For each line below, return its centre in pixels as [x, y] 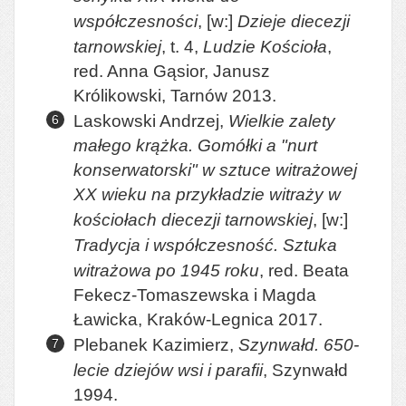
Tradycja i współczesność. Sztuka [205, 245]
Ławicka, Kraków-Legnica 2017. [198, 319]
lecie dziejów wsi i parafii [168, 370]
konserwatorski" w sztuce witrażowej [215, 170]
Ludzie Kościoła [265, 46]
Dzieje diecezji [294, 21]
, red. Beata [304, 270]
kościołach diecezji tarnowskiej [193, 220]
